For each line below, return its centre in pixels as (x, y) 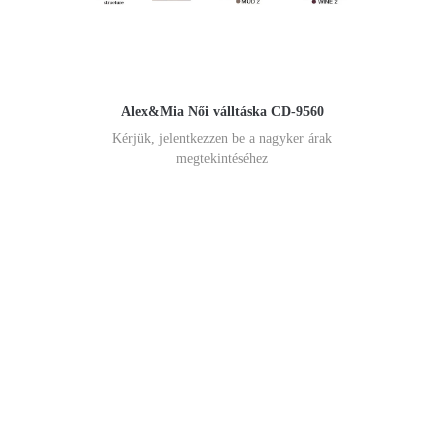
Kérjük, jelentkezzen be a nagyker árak (222, 139)
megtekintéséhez (222, 159)
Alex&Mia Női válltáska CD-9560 (222, 112)
